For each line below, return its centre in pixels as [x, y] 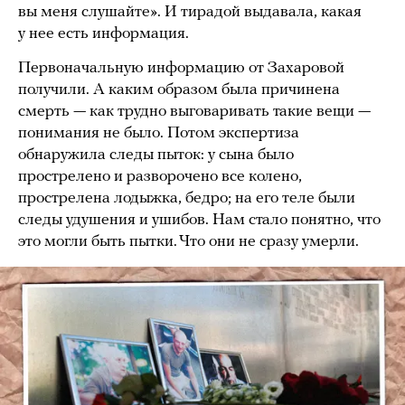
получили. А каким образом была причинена [179, 90]
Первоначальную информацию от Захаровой [181, 69]
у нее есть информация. [104, 34]
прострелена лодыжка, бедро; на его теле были [187, 199]
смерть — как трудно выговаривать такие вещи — [194, 112]
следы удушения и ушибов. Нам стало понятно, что [199, 221]
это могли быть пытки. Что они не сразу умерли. [188, 242]
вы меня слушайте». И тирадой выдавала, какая [190, 13]
